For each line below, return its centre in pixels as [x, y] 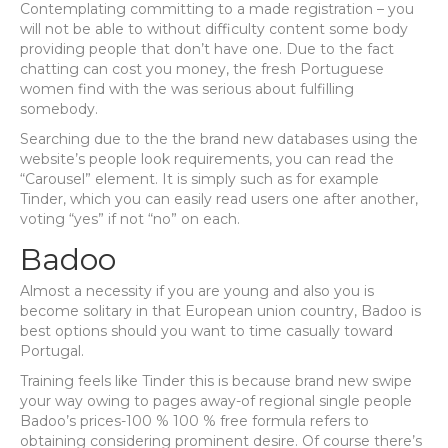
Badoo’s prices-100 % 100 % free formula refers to [194, 421]
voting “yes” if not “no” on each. [130, 219]
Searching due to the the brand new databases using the [219, 139]
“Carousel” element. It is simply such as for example [199, 179]
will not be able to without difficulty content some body [214, 29]
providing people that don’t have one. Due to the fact [207, 49]
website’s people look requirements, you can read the [207, 159]
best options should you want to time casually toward [206, 331]
